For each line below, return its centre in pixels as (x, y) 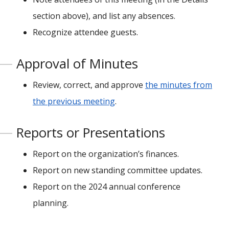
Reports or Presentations (91, 133)
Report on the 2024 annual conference (107, 187)
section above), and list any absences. (104, 16)
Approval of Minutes (77, 64)
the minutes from (179, 85)
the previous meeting (74, 101)
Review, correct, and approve (89, 85)
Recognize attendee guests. (85, 32)
